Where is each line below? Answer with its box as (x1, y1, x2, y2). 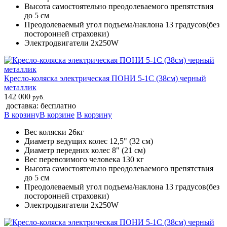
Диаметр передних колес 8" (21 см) (24, 145, 145, 155)
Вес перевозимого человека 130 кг (24, 155, 144, 164)
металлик (4, 83, 36, 92)
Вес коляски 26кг (24, 127, 84, 136)
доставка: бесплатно (6, 101, 76, 110)
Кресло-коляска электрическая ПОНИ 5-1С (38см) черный (4, 73, 206, 83)
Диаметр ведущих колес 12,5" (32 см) (24, 136, 153, 145)
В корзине (40, 110, 74, 119)
